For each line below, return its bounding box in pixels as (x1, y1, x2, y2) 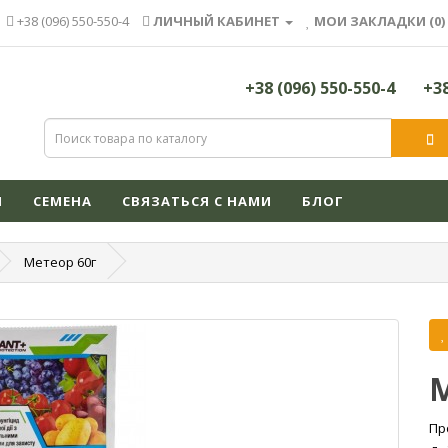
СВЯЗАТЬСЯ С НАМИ (122, 191, 272, 210)
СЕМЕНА (33, 191, 92, 210)
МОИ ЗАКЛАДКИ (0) (314, 12, 445, 30)
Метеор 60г (24, 252, 96, 271)
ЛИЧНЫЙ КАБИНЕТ (153, 12, 280, 30)
